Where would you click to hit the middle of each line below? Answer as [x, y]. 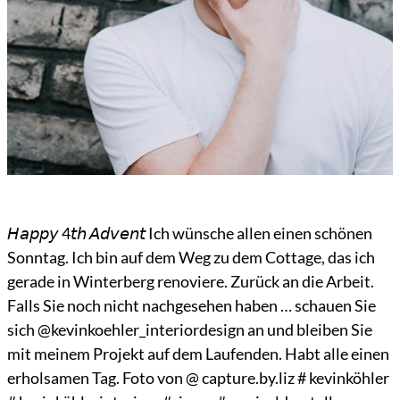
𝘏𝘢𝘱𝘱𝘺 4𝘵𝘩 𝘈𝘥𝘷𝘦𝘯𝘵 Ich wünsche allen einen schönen [190, 233]
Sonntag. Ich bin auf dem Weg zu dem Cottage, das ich [191, 257]
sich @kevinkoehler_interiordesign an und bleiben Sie [190, 329]
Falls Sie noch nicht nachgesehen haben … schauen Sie [192, 305]
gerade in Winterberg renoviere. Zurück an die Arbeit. [191, 281]
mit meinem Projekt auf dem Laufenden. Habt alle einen [198, 354]
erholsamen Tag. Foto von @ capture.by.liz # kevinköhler [198, 378]
